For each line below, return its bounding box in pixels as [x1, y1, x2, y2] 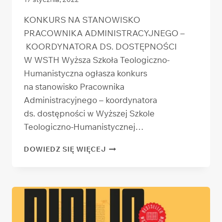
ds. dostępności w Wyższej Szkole [24, 108, 155, 119]
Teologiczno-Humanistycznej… [24, 121, 144, 132]
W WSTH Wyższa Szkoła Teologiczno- [24, 55, 169, 65]
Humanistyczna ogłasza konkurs [24, 68, 147, 79]
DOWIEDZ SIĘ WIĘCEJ [24, 145, 106, 154]
